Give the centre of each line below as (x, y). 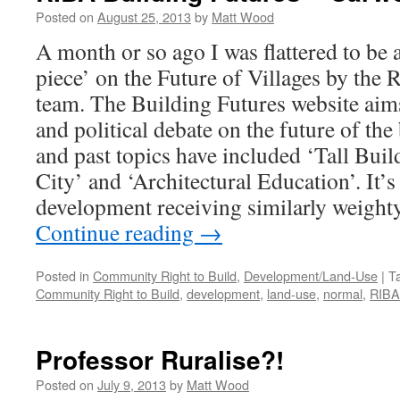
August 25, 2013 (144, 17)
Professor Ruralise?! (160, 359)
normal (343, 293)
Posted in (62, 275)
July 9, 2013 (132, 384)
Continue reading (117, 232)
